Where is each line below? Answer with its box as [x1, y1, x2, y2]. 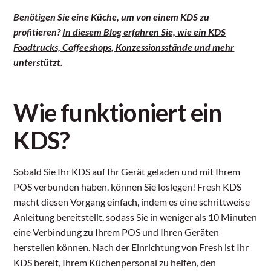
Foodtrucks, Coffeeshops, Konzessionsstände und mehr [13, 41, 235, 53]
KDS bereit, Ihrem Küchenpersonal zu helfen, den [13, 256, 217, 269]
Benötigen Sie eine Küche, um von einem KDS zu [13, 11, 210, 23]
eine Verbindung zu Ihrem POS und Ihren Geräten [13, 226, 220, 238]
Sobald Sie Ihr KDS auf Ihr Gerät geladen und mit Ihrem [13, 166, 241, 178]
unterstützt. [13, 56, 64, 68]
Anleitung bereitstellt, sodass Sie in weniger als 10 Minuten [13, 211, 258, 223]
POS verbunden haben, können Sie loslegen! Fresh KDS [13, 181, 242, 193]
